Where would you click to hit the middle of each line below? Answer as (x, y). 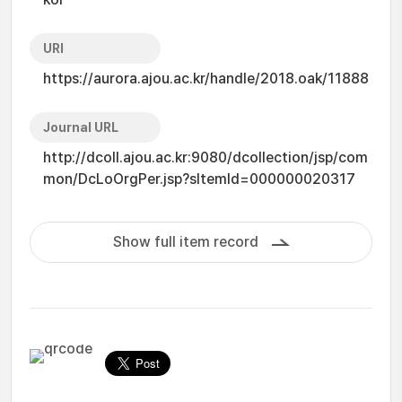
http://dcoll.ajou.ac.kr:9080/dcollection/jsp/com (205, 157)
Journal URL (81, 127)
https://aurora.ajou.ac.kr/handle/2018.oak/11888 (206, 79)
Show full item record (185, 242)
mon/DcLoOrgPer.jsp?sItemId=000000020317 (199, 179)
